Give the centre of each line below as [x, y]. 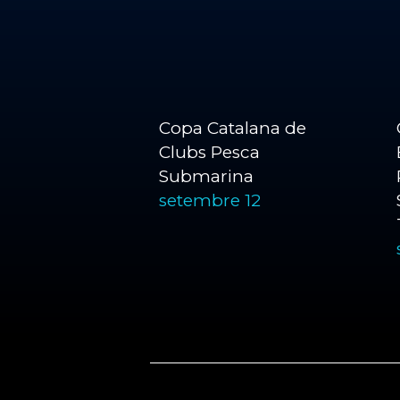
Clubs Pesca [209, 152]
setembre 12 [210, 200]
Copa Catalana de [233, 128]
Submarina [206, 176]
